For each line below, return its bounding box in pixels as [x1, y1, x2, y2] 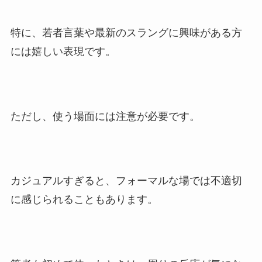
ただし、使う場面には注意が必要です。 [10, 110, 200, 122]
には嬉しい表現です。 [10, 45, 116, 57]
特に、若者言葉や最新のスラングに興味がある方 [10, 26, 242, 39]
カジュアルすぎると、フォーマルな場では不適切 [10, 175, 242, 187]
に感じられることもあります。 [10, 194, 158, 206]
